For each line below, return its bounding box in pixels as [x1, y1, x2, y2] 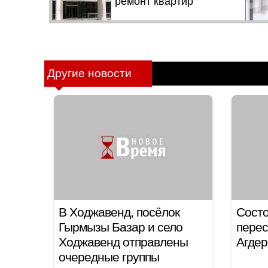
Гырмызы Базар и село [59, 220, 182, 234]
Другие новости [47, 67, 132, 80]
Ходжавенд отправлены [59, 235, 188, 249]
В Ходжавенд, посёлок [59, 205, 179, 219]
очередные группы [59, 250, 159, 264]
